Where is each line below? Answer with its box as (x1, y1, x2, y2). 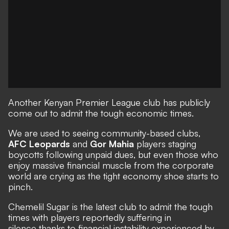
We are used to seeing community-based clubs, (8, 127, 200, 139)
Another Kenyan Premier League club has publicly (8, 97, 210, 108)
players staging (134, 138, 196, 149)
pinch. (8, 181, 33, 192)
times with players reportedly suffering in (8, 212, 171, 223)
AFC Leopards (8, 138, 73, 149)
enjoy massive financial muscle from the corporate (8, 159, 214, 171)
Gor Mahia (90, 138, 134, 149)
